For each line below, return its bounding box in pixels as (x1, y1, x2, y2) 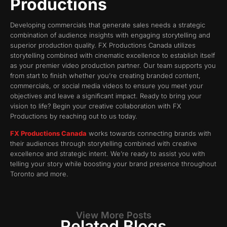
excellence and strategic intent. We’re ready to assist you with (10, 149, 205, 158)
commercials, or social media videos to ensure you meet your (10, 81, 203, 90)
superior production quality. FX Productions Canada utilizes (10, 41, 196, 49)
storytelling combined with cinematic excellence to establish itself (10, 51, 215, 59)
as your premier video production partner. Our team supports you (10, 61, 216, 69)
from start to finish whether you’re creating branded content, (10, 71, 201, 80)
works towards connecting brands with (87, 129, 211, 137)
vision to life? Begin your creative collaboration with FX (10, 101, 181, 110)
